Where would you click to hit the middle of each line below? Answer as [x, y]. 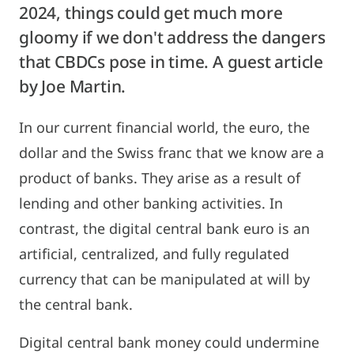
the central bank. [76, 304]
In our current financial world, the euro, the [164, 127]
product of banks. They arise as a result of [160, 177]
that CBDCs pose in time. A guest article [171, 61]
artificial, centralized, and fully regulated [154, 253]
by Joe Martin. [73, 86]
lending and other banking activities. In [151, 203]
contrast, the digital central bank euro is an [164, 228]
